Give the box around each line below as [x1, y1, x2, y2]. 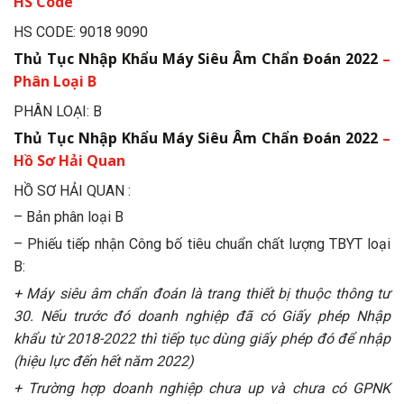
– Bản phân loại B [14, 208, 124, 226]
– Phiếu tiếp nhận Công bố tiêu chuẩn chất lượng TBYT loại [14, 235, 390, 253]
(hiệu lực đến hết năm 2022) [14, 353, 194, 370]
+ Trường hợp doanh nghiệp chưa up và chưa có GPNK [14, 379, 390, 397]
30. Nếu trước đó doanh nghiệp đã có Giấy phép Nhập [14, 308, 390, 325]
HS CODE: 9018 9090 [14, 23, 148, 41]
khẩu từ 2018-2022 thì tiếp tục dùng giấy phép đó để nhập [14, 330, 390, 347]
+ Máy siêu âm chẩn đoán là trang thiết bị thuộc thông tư [14, 285, 390, 302]
